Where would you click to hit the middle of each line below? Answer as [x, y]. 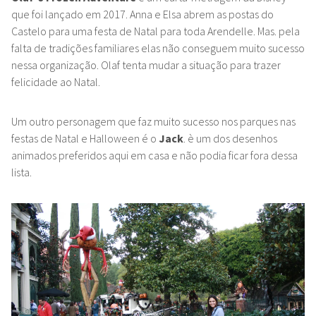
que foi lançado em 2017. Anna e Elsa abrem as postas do [142, 14]
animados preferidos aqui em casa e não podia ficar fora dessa [154, 156]
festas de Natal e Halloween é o [84, 139]
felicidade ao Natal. [56, 82]
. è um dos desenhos [230, 139]
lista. [22, 172]
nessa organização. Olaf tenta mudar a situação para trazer [146, 65]
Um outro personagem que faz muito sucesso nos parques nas [153, 122]
